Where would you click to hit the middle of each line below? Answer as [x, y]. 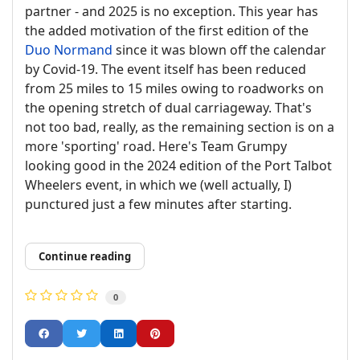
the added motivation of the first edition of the [167, 30]
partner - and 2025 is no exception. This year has [172, 11]
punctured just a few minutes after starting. [158, 204]
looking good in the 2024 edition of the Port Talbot [178, 165]
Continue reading [85, 256]
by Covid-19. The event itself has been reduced [166, 69]
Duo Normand [69, 49]
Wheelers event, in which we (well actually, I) [158, 184]
